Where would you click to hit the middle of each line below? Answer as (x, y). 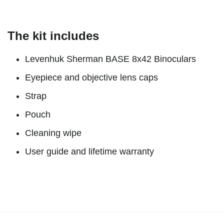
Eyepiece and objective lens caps (91, 77)
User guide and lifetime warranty (89, 152)
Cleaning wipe (53, 133)
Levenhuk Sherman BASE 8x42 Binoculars (110, 59)
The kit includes (53, 35)
